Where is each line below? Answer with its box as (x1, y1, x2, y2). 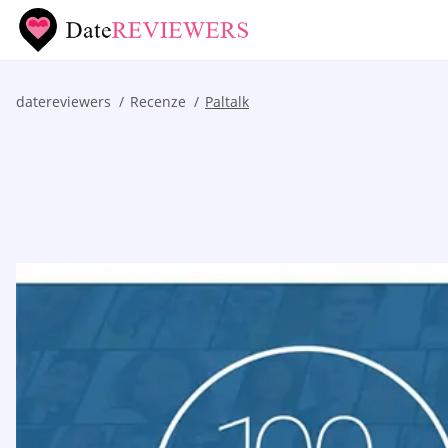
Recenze (130, 92, 186, 111)
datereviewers (16, 92, 111, 111)
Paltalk (205, 92, 249, 111)
